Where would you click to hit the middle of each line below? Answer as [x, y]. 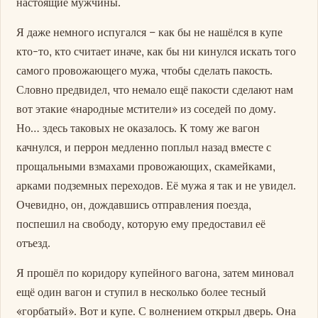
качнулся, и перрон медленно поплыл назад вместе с [144, 147]
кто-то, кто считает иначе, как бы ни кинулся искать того [157, 51]
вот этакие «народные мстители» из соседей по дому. [147, 109]
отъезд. [34, 243]
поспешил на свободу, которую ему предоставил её [141, 224]
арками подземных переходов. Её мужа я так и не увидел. [157, 186]
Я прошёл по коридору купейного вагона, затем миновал [155, 273]
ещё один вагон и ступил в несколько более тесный [142, 292]
